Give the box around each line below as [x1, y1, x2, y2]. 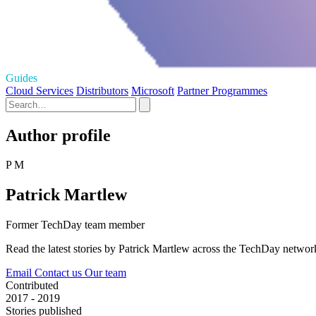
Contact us [35, 267, 85, 279]
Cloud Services [6, 84, 73, 97]
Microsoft [131, 84, 174, 97]
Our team [85, 267, 126, 279]
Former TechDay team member [6, 219, 145, 231]
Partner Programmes [177, 84, 267, 97]
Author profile [6, 126, 111, 145]
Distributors [76, 84, 128, 97]
